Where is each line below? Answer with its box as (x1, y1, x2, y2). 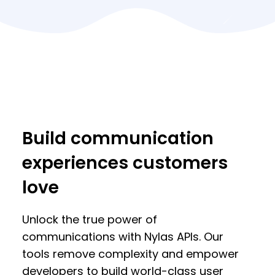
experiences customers (22, 151, 228, 175)
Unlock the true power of (22, 212, 157, 227)
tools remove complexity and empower (22, 246, 239, 261)
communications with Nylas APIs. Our (22, 229, 223, 244)
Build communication (22, 126, 214, 150)
